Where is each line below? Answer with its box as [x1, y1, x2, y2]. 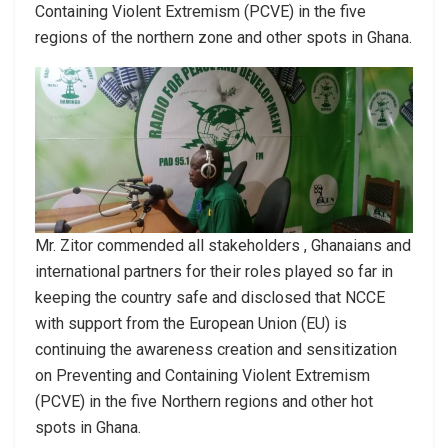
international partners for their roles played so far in [35, 261, 393, 281]
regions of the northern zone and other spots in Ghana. [35, 27, 412, 47]
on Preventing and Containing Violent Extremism [35, 365, 370, 385]
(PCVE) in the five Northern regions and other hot [35, 391, 373, 411]
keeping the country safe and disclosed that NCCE [35, 287, 385, 307]
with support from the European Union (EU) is [35, 313, 347, 333]
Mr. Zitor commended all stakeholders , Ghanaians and [35, 235, 411, 255]
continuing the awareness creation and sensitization [35, 339, 397, 359]
